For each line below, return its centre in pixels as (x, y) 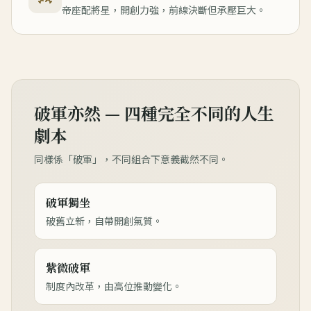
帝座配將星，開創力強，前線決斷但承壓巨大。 (164, 9)
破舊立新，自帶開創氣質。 (104, 220)
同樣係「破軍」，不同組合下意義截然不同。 (131, 159)
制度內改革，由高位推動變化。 (114, 286)
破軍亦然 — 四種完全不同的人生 (154, 112)
